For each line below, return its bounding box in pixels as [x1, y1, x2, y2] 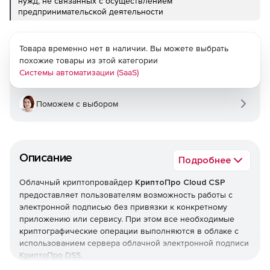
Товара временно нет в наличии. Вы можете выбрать [19, 43, 228, 54]
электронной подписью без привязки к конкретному [19, 202, 227, 212]
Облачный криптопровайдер [19, 177, 135, 187]
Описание [19, 151, 72, 166]
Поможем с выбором [36, 99, 118, 109]
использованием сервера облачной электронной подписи [19, 238, 249, 248]
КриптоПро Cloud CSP [135, 177, 225, 188]
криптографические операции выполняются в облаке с [19, 226, 239, 236]
